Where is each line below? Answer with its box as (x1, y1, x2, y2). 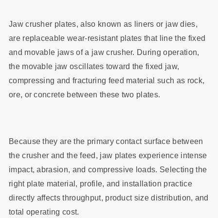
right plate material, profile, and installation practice (8, 180, 192, 188)
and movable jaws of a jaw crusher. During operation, (8, 48, 200, 56)
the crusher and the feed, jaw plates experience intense (8, 151, 207, 160)
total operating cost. (8, 208, 79, 217)
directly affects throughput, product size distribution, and (8, 194, 209, 202)
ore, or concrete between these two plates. (8, 90, 161, 99)
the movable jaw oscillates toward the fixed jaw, (8, 62, 180, 71)
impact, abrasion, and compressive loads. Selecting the (8, 165, 207, 174)
